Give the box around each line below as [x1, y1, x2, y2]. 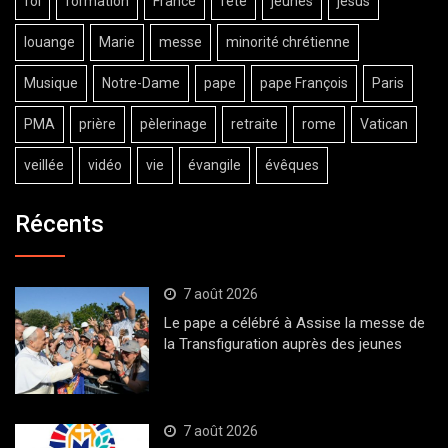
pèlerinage [140, 115, 207, 132]
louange [24, 33, 75, 50]
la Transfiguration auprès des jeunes [163, 335, 402, 354]
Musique [24, 74, 78, 91]
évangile [188, 156, 241, 173]
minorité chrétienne [226, 33, 350, 50]
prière [79, 115, 116, 132]
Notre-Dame [102, 74, 180, 91]
